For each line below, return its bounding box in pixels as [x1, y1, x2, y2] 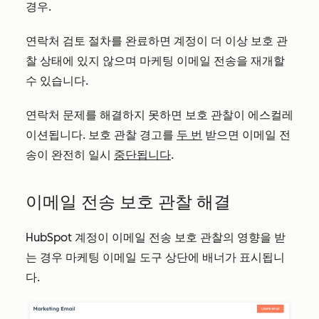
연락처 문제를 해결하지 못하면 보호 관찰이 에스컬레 [26, 108, 293, 122]
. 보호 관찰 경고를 [83, 128, 177, 142]
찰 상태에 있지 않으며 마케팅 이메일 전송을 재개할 [26, 54, 285, 68]
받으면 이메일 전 [202, 128, 291, 142]
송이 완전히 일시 [26, 148, 114, 162]
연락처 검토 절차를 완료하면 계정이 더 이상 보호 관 [26, 34, 288, 48]
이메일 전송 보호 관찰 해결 [26, 192, 231, 212]
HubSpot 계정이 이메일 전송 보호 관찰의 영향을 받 [26, 231, 286, 244]
